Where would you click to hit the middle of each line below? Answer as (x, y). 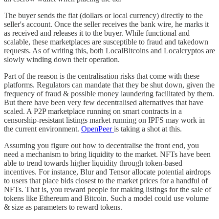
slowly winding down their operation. (62, 59)
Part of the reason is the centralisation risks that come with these (102, 76)
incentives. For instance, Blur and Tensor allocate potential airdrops (107, 172)
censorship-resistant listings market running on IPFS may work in (104, 120)
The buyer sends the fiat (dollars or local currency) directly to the (103, 15)
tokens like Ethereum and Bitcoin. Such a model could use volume (106, 198)
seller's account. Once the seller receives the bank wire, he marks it (106, 24)
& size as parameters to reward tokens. (63, 207)
